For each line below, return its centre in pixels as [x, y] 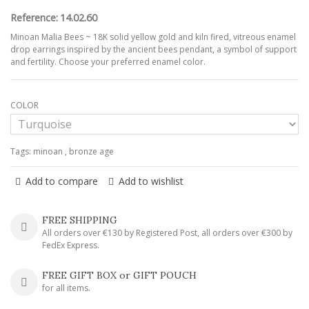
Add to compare [62, 181]
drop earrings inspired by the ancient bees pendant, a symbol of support [153, 49]
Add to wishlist [151, 181]
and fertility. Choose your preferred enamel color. [108, 61]
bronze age [91, 151]
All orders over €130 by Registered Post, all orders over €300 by [167, 232]
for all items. [66, 288]
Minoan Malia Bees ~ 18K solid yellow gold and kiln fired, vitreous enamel [153, 37]
